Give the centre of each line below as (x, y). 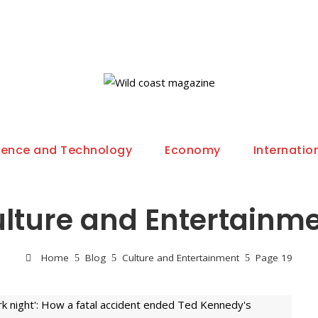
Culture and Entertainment (181, 258)
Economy (193, 150)
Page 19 (274, 258)
